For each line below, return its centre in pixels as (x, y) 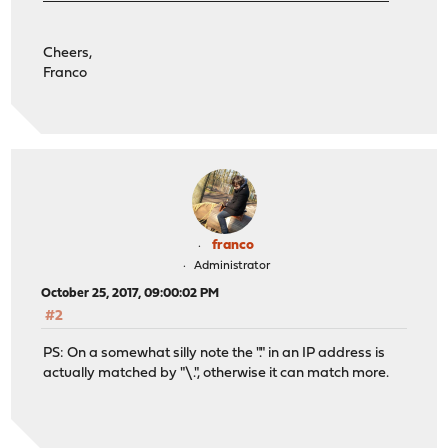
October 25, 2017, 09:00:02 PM (130, 294)
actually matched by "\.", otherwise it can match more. (216, 373)
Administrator (231, 266)
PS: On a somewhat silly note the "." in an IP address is (214, 353)
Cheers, (68, 53)
